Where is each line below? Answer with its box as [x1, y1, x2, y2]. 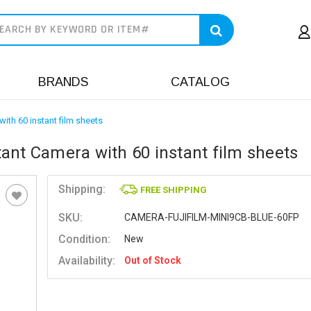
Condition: [58, 233, 111, 246]
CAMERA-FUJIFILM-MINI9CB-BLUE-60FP [124, 212, 299, 223]
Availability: [58, 254, 116, 267]
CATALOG [171, 75, 230, 89]
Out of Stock [124, 255, 181, 266]
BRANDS [38, 75, 88, 89]
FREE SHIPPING [140, 185, 208, 195]
